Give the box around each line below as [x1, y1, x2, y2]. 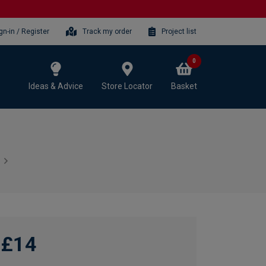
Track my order [83, 27, 132, 36]
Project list [161, 27, 197, 36]
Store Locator [102, 81, 153, 91]
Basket [171, 81, 197, 91]
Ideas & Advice [28, 81, 83, 91]
